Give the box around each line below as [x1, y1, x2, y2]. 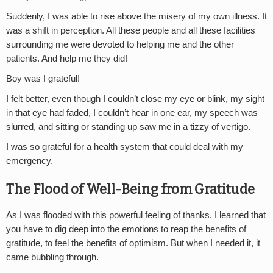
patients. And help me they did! [6, 54, 127, 64]
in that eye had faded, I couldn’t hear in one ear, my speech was [6, 108, 258, 118]
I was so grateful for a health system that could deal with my [6, 142, 243, 152]
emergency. [6, 156, 53, 166]
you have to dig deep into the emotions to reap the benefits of [6, 224, 246, 234]
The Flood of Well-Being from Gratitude [6, 181, 255, 198]
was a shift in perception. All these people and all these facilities [6, 26, 255, 36]
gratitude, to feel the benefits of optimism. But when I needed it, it [6, 238, 260, 248]
